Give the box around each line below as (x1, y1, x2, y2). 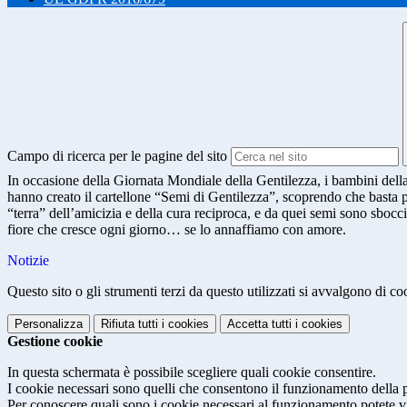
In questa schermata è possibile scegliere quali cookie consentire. (7, 364, 376, 381)
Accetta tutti (227, 317, 292, 332)
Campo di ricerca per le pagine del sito (7, 148, 227, 164)
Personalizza (15, 317, 83, 332)
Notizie (7, 253, 49, 269)
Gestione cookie (7, 333, 103, 350)
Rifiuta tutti (101, 317, 158, 332)
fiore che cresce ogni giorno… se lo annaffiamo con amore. (7, 222, 346, 238)
